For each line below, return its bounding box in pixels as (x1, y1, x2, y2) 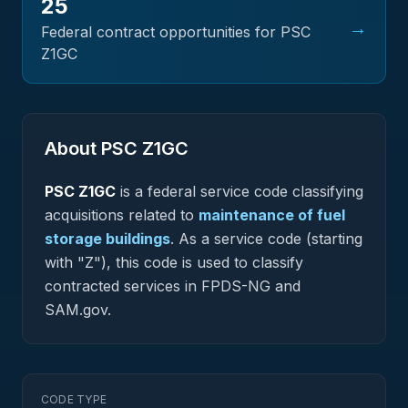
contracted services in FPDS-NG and (45, 277, 301, 295)
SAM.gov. (45, 301, 111, 319)
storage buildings (45, 229, 170, 248)
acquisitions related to (45, 206, 194, 224)
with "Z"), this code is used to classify (45, 253, 303, 271)
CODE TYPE (41, 393, 107, 406)
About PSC (45, 138, 142, 159)
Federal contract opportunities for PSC (41, 23, 311, 41)
